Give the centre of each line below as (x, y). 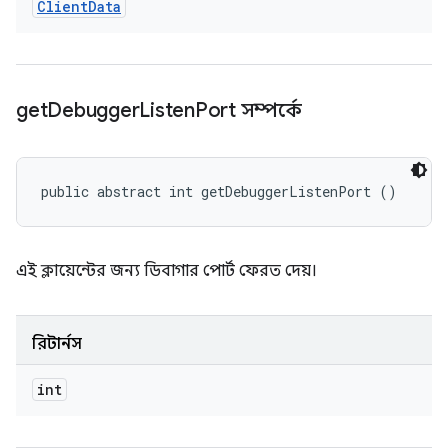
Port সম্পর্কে (250, 110)
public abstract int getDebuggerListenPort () (219, 191)
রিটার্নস (57, 344)
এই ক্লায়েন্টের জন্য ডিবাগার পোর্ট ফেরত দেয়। (166, 271)
